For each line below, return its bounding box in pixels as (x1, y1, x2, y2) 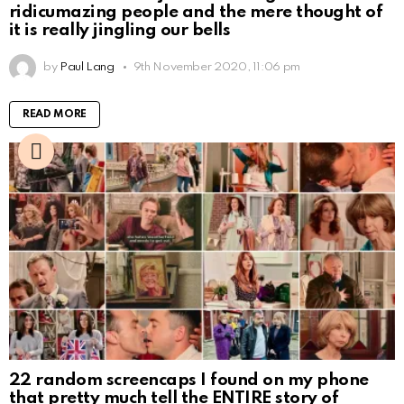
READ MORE (23, 108, 87, 120)
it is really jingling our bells (9, 21, 231, 39)
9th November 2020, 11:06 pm (133, 60, 300, 73)
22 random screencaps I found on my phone (9, 371, 369, 389)
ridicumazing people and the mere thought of (9, 3, 383, 21)
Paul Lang (59, 60, 115, 73)
